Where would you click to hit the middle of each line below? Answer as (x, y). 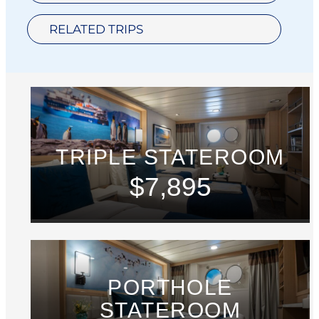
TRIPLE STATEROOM (170, 157)
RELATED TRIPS (96, 30)
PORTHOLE (170, 288)
